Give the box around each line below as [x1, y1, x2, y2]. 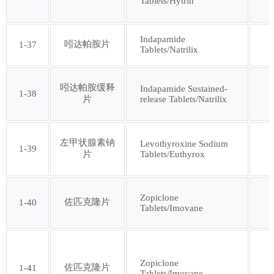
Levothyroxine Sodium [140, 138, 229, 149]
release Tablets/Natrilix [140, 94, 228, 104]
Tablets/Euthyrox [140, 149, 206, 159]
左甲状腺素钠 [59, 138, 115, 148]
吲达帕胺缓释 [59, 83, 115, 93]
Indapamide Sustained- [140, 83, 228, 94]
